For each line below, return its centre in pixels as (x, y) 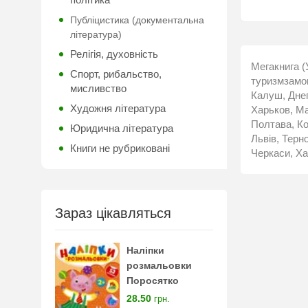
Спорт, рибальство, (116, 74)
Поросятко (153, 280)
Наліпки (146, 250)
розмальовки (159, 265)
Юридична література (122, 128)
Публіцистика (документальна (137, 20)
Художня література (118, 108)
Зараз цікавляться (113, 213)
